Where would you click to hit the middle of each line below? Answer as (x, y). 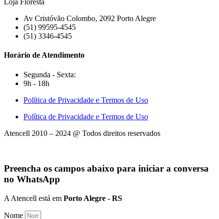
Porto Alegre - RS (93, 198)
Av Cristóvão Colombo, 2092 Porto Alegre (90, 19)
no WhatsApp (32, 179)
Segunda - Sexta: (50, 74)
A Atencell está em (34, 198)
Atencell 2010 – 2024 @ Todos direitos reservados (83, 133)
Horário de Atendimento (44, 55)
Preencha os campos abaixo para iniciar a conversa (106, 169)
